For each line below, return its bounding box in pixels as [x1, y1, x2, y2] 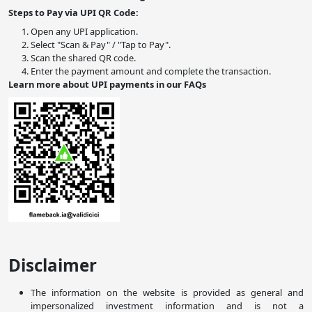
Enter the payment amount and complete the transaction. [31, 65, 271, 78]
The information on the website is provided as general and [31, 286, 304, 299]
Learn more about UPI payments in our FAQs [8, 78, 206, 91]
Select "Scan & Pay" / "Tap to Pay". [31, 38, 171, 52]
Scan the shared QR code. [31, 52, 136, 65]
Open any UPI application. [31, 25, 138, 38]
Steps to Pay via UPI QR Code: [8, 6, 139, 19]
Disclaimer [8, 253, 97, 277]
